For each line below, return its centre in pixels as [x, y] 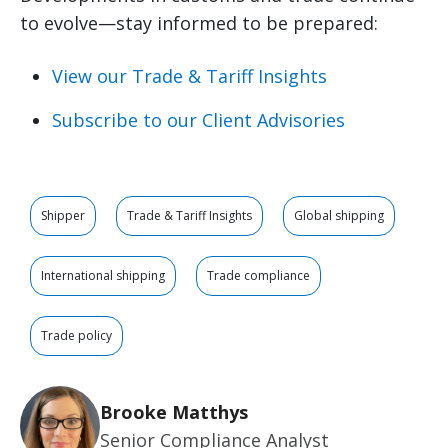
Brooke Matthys [174, 411]
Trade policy [76, 335]
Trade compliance [258, 275]
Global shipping [339, 215]
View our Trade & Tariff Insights [189, 75]
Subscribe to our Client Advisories [198, 119]
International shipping [103, 275]
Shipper [63, 215]
